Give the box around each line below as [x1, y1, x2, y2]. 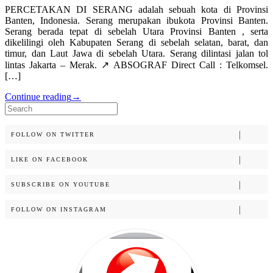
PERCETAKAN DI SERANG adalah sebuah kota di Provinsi [5, 4, 268, 15]
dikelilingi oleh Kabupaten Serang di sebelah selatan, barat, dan [5, 37, 268, 48]
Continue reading [5, 91, 71, 102]
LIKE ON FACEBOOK [11, 156, 88, 163]
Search [4, 102, 30, 113]
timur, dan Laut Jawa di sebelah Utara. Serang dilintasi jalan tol [5, 48, 268, 59]
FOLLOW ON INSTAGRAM [11, 206, 107, 213]
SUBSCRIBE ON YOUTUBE [11, 181, 110, 188]
